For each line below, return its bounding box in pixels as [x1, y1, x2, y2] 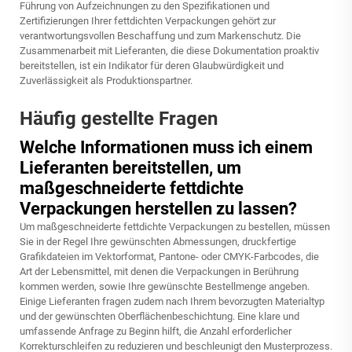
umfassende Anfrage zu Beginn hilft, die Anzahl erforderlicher [20, 325, 291, 337]
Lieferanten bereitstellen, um [20, 158, 241, 178]
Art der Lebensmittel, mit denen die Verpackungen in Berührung [20, 266, 299, 277]
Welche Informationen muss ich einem [20, 137, 313, 157]
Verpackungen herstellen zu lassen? [20, 199, 297, 218]
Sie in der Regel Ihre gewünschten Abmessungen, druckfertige [20, 236, 296, 247]
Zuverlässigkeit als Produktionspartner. [20, 75, 192, 86]
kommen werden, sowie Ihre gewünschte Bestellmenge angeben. [20, 280, 310, 292]
